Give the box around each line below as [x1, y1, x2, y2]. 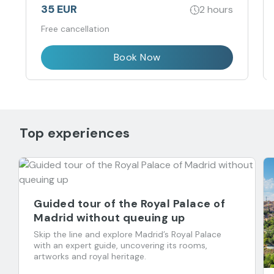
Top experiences [20, 124, 130, 143]
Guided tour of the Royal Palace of [34, 196, 225, 212]
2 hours [199, 2, 233, 16]
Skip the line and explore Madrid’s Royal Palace [34, 229, 221, 240]
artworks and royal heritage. [34, 251, 146, 262]
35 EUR [41, 2, 77, 17]
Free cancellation [41, 23, 109, 35]
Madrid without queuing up [34, 210, 185, 226]
